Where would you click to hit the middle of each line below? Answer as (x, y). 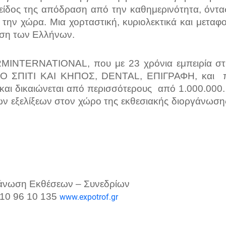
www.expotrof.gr (89, 197)
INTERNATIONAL (49, 64)
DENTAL (121, 76)
